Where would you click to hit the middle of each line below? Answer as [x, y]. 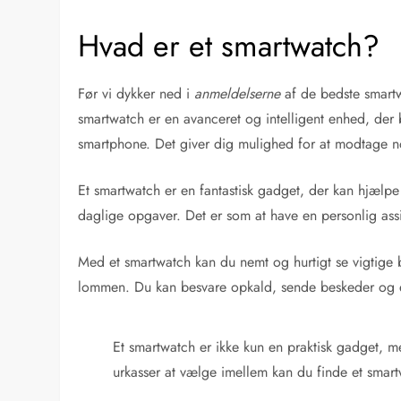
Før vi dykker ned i [137, 93]
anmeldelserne [238, 93]
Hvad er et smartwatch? [229, 46]
